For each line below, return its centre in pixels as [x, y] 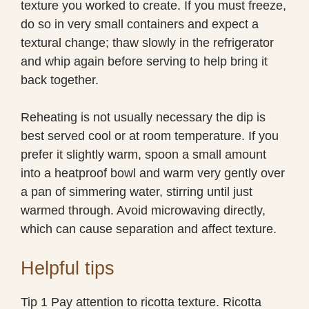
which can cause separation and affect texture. [149, 229]
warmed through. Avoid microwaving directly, [143, 210]
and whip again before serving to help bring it [144, 61]
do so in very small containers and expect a [140, 24]
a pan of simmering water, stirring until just [137, 191]
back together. [60, 80]
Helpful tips [68, 268]
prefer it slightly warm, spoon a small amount [143, 154]
